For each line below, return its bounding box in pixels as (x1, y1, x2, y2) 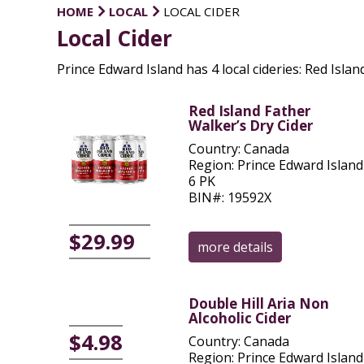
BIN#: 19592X (188, 188, 271, 206)
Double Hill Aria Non (188, 294, 329, 313)
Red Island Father (188, 102, 310, 120)
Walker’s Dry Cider (188, 116, 313, 135)
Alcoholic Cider (188, 309, 291, 327)
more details (197, 238, 273, 256)
